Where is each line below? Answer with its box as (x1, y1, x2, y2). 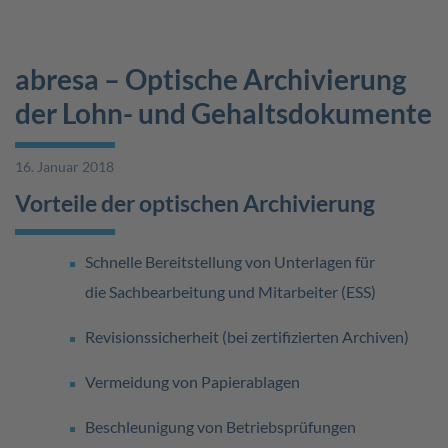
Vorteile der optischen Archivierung (15, 189, 375, 217)
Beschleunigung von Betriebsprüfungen (85, 417, 356, 436)
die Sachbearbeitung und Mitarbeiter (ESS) (85, 282, 376, 301)
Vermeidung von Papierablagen (85, 372, 300, 391)
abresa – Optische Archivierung (15, 62, 406, 96)
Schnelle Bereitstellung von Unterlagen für (85, 252, 375, 271)
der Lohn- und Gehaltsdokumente (15, 96, 432, 130)
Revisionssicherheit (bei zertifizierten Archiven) (85, 327, 409, 346)
